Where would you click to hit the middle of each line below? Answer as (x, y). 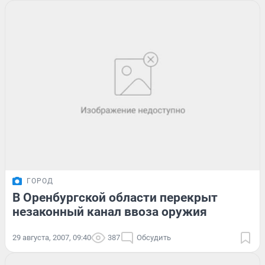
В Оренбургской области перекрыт (115, 197)
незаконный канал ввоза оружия (110, 211)
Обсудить (154, 237)
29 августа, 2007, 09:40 (52, 237)
